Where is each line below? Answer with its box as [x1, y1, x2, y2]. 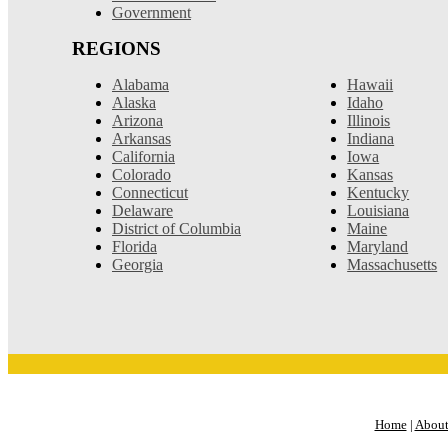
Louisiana [347, 201, 410, 219]
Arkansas [112, 129, 171, 147]
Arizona [112, 111, 163, 129]
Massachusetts [347, 255, 438, 273]
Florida [112, 237, 157, 255]
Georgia [112, 255, 163, 273]
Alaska [112, 93, 156, 111]
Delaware [112, 201, 173, 219]
